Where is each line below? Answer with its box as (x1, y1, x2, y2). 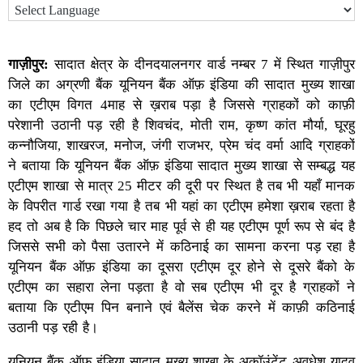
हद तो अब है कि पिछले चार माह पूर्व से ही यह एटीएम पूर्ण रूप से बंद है (8, 218, 355, 234)
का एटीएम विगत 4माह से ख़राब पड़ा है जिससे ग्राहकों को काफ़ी (8, 96, 355, 113)
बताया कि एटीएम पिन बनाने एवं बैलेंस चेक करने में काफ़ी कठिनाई (8, 299, 355, 315)
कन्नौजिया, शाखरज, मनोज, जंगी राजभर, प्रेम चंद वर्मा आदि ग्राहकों (8, 137, 355, 153)
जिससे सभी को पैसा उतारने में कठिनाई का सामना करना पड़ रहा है (8, 238, 355, 254)
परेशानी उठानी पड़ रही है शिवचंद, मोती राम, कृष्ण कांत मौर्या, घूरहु (8, 117, 355, 133)
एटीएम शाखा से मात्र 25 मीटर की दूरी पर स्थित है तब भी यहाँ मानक (8, 177, 355, 194)
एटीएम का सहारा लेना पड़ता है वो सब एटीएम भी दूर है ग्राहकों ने (8, 279, 355, 295)
